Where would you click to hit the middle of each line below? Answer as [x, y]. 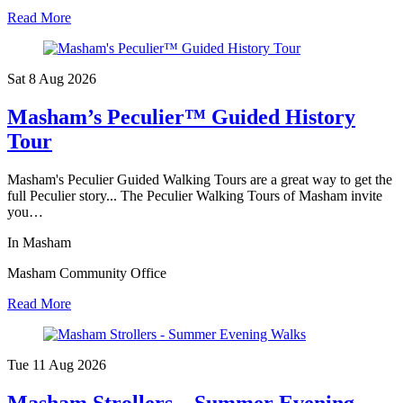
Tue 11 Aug [42, 364]
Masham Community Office [87, 273]
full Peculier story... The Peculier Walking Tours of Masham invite [195, 195]
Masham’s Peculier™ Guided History [181, 117]
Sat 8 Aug [37, 79]
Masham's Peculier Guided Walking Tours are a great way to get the [200, 179]
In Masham [39, 242]
